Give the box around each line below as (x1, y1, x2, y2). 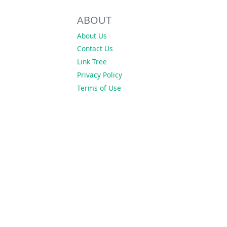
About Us (77, 30, 107, 41)
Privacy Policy (77, 69, 122, 80)
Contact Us (77, 44, 113, 54)
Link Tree (77, 57, 107, 67)
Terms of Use (77, 83, 121, 93)
